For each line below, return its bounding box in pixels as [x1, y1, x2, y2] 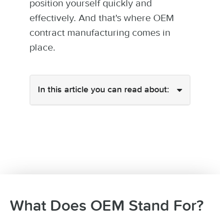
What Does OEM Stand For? [10, 198, 204, 214]
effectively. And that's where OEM [29, 12, 174, 24]
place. [29, 41, 55, 53]
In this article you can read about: [38, 85, 169, 94]
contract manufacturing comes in [29, 27, 170, 38]
